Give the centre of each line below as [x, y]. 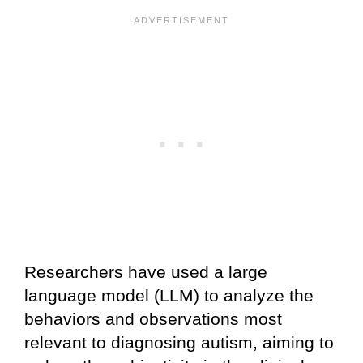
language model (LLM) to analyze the [169, 296]
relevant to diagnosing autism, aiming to [179, 343]
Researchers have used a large [146, 272]
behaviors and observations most [153, 319]
